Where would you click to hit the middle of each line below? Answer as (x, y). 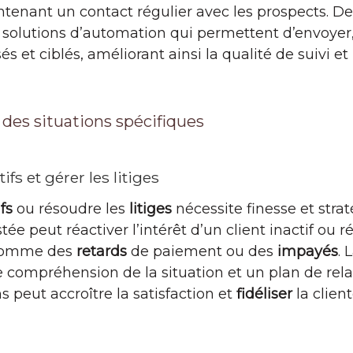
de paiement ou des (202, 252)
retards (102, 252)
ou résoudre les (71, 209)
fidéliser (264, 294)
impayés (308, 252)
